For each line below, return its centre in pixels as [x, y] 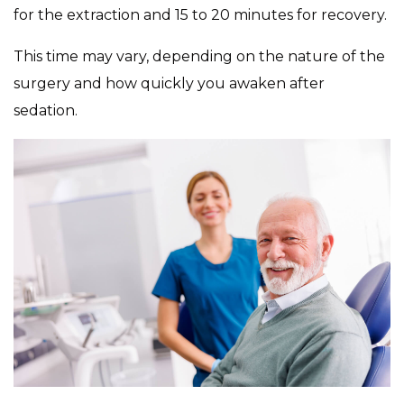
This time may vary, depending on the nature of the [199, 57]
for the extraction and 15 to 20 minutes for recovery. [202, 15]
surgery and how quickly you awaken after [169, 84]
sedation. [46, 111]
